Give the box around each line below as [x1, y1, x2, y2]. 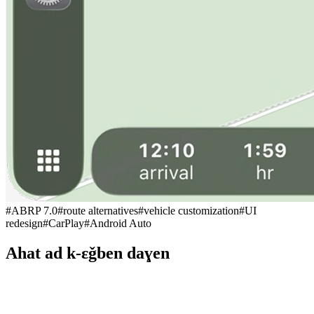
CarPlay [48, 217, 84, 229]
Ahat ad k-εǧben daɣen [6, 243, 170, 262]
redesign [6, 217, 43, 229]
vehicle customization [144, 204, 239, 217]
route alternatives [63, 204, 138, 217]
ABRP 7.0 [11, 204, 57, 217]
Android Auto [90, 217, 151, 229]
